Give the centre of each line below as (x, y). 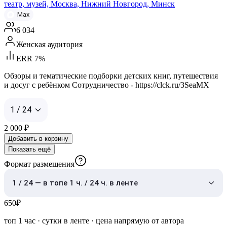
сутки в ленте (66, 220)
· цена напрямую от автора (137, 220)
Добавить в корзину (38, 138)
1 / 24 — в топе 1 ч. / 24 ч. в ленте (75, 183)
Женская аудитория (49, 44)
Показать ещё (29, 149)
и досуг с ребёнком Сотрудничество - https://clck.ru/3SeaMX (107, 85)
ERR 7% (31, 58)
